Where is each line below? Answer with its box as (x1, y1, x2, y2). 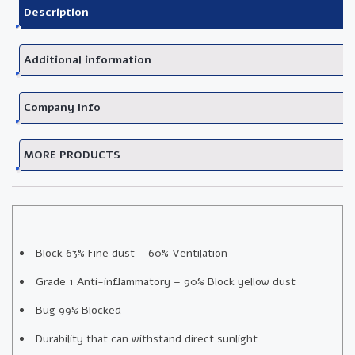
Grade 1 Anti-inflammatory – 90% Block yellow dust (36, 273, 296, 289)
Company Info (24, 99, 101, 115)
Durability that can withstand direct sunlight (36, 330, 258, 346)
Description (24, 4, 89, 20)
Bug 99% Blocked (36, 302, 121, 318)
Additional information (24, 52, 151, 67)
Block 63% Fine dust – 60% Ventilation (36, 245, 227, 261)
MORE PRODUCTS (24, 147, 120, 162)
